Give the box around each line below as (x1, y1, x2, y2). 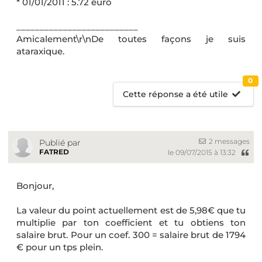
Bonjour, (16, 180, 54, 191)
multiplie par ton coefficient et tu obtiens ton (16, 216, 246, 228)
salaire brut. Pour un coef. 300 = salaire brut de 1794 (16, 229, 246, 240)
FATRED (39, 147, 69, 156)
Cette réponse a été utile (123, 88, 229, 99)
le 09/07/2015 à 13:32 (167, 147, 237, 157)
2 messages (207, 137, 250, 146)
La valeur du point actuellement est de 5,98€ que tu (16, 204, 246, 216)
